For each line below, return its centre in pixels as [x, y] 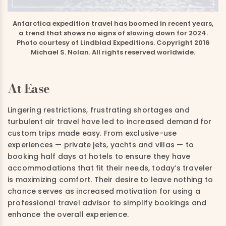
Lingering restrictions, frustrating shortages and [99, 110]
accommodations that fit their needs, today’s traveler [110, 168]
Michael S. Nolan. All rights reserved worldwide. [113, 52]
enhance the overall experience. [68, 214]
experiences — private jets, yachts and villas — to [101, 145]
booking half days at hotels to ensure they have [99, 156]
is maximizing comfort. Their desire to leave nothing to [110, 179]
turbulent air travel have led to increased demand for [110, 121]
